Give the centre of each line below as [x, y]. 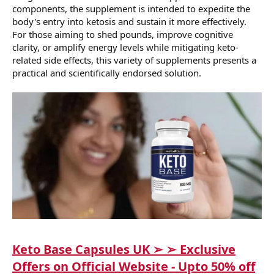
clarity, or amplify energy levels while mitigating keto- [125, 47]
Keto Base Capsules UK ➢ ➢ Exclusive [124, 250]
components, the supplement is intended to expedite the [131, 8]
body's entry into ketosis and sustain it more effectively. [129, 21]
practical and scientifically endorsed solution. [107, 72]
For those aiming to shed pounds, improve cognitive [123, 34]
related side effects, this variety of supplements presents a [134, 60]
